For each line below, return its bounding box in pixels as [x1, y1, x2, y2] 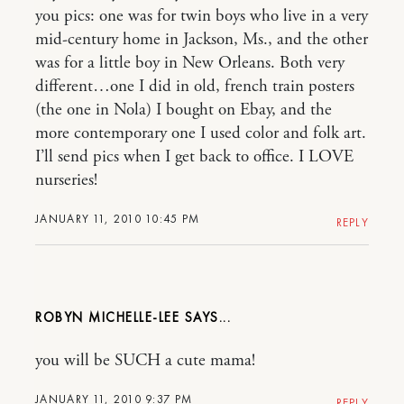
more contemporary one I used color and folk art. [35, 122, 366, 144]
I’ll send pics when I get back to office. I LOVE [35, 145, 353, 168]
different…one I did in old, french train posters [35, 75, 354, 97]
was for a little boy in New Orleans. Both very [35, 51, 344, 74]
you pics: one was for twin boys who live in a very [35, 5, 368, 27]
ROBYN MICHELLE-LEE [35, 308, 179, 326]
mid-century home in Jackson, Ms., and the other [35, 28, 368, 50]
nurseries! [35, 169, 97, 191]
